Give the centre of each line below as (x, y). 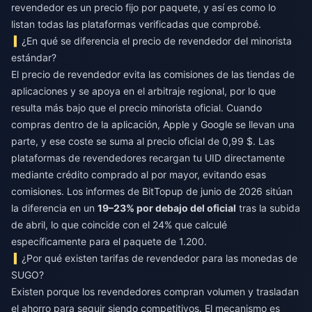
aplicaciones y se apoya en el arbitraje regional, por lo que (143, 91)
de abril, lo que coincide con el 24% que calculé (119, 225)
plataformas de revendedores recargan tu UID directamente (148, 158)
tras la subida (268, 208)
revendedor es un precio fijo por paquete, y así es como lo (143, 7)
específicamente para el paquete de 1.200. (109, 241)
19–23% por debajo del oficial (167, 208)
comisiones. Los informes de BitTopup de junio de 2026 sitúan (152, 191)
